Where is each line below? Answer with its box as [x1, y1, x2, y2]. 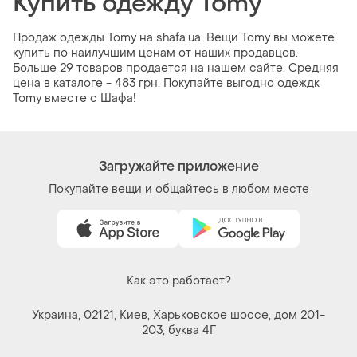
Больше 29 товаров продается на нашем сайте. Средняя [13, 60, 339, 76]
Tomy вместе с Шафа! [13, 90, 136, 106]
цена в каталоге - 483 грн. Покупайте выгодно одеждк [13, 75, 320, 91]
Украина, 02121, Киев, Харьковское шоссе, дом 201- [32, 307, 325, 323]
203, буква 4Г [141, 322, 216, 338]
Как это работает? [126, 273, 231, 288]
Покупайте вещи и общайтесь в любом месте [48, 181, 309, 197]
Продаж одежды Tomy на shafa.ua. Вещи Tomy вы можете [13, 29, 335, 45]
